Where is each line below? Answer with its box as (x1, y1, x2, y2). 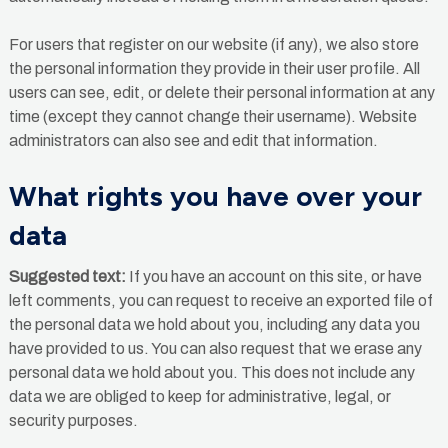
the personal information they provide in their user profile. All (8, 59, 420, 77)
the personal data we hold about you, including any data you (8, 316, 420, 334)
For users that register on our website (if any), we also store (8, 35, 419, 53)
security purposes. (8, 412, 138, 430)
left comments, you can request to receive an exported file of (8, 292, 433, 310)
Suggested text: (8, 268, 129, 286)
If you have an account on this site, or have (128, 268, 422, 286)
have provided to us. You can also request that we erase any (8, 340, 422, 358)
